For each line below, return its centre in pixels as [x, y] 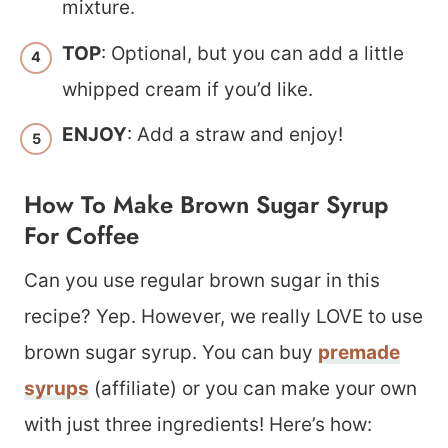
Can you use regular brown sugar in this [202, 280]
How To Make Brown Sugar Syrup [206, 204]
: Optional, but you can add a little [252, 53]
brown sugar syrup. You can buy [171, 352]
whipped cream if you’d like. [187, 89]
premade [359, 352]
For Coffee [81, 235]
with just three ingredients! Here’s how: [198, 424]
